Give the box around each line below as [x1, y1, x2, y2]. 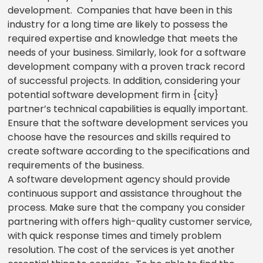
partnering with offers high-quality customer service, [7, 215, 252, 229]
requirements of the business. [7, 159, 144, 173]
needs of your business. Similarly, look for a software [7, 46, 246, 60]
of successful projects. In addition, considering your [7, 74, 241, 88]
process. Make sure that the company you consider [7, 201, 245, 215]
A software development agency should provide [7, 173, 230, 187]
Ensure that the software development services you [7, 116, 248, 130]
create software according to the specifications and [7, 144, 249, 159]
